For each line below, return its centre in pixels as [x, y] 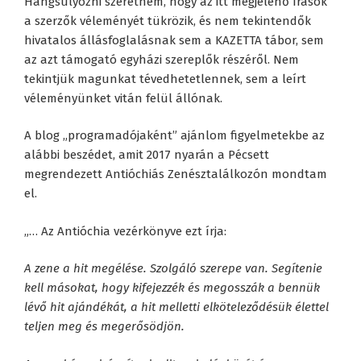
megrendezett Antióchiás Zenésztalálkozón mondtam [176, 174]
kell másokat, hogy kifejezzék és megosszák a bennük [172, 288]
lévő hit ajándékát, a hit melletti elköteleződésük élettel [176, 307]
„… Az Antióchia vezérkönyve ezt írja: [125, 231]
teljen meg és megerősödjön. [104, 327]
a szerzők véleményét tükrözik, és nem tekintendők [168, 21]
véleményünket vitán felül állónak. [123, 98]
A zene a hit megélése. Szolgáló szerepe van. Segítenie [173, 269]
